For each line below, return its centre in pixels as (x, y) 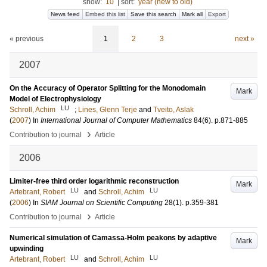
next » (244, 39)
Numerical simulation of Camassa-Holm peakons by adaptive (113, 238)
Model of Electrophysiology (55, 99)
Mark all (192, 14)
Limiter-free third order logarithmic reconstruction (94, 181)
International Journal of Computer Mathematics (116, 120)
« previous (27, 39)
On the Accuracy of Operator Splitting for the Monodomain (108, 88)
